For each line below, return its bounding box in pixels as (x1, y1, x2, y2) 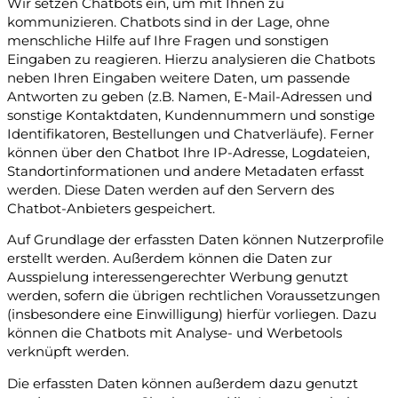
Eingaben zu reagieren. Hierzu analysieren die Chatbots (7, 51, 375, 68)
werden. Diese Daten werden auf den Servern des (7, 181, 334, 198)
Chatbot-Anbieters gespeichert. (7, 200, 215, 217)
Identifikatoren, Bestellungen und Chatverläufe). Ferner (7, 125, 374, 142)
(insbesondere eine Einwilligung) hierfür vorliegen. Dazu (7, 306, 377, 323)
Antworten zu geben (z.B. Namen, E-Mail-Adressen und (7, 88, 372, 105)
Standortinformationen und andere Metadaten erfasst (7, 163, 364, 179)
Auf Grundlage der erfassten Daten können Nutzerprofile (7, 232, 384, 249)
